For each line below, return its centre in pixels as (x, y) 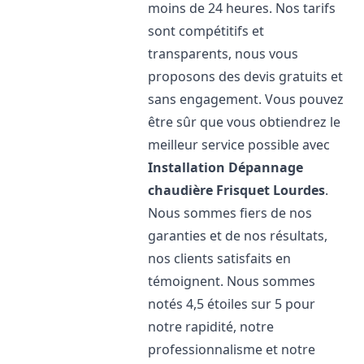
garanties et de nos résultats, (238, 236)
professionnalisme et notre (232, 349)
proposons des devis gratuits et (246, 76)
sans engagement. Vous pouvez (246, 99)
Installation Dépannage (226, 167)
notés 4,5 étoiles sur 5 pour (232, 304)
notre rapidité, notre (211, 327)
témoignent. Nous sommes (232, 281)
